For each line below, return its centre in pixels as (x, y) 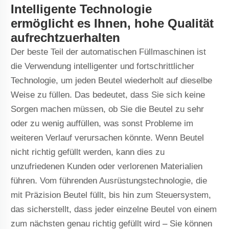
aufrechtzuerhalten (66, 37)
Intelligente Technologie (82, 9)
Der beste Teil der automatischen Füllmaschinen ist (109, 52)
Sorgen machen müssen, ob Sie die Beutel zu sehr (108, 109)
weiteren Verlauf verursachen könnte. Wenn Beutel (108, 138)
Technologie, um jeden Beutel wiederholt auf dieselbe (112, 80)
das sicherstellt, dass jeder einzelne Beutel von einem (114, 209)
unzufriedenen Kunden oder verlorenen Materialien (107, 166)
